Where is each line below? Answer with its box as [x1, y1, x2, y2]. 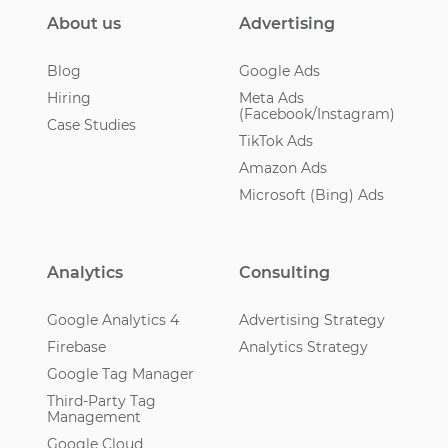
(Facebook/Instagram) [239, 104, 395, 123]
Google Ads [239, 61, 320, 80]
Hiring [46, 88, 91, 107]
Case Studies [46, 115, 136, 134]
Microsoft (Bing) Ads [239, 185, 384, 204]
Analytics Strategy [239, 337, 368, 356]
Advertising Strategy [239, 310, 385, 329]
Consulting [239, 262, 330, 282]
